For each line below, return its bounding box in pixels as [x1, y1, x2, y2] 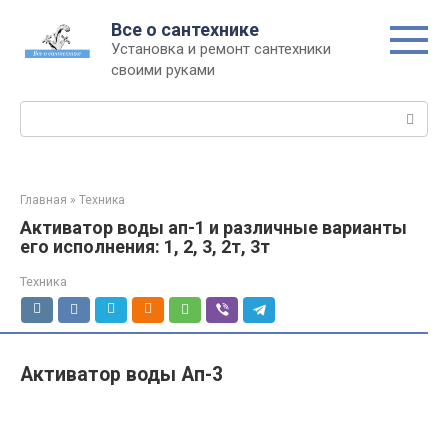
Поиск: [20, 102, 67, 120]
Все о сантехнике [111, 19, 259, 40]
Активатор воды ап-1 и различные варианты [20, 217, 407, 238]
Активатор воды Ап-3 [20, 363, 223, 386]
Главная [20, 193, 67, 207]
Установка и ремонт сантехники [111, 40, 331, 58]
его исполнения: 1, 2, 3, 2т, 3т [20, 236, 270, 257]
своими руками [111, 61, 215, 79]
